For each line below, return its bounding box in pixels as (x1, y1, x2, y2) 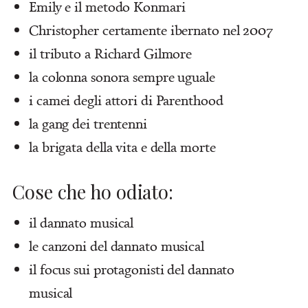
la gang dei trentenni (29, 113, 147, 133)
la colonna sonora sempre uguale (29, 67, 215, 86)
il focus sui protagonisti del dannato (29, 259, 235, 278)
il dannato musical (29, 212, 134, 232)
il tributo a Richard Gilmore (29, 43, 192, 63)
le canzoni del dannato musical (29, 236, 204, 255)
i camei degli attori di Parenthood (29, 90, 223, 109)
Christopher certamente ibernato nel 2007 (29, 20, 273, 39)
